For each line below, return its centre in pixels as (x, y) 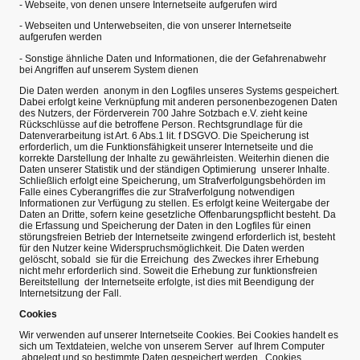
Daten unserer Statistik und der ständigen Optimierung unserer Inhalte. (174, 169)
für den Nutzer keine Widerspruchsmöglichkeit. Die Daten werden (162, 248)
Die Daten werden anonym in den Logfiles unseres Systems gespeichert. (179, 90)
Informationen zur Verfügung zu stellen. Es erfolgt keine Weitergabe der (174, 203)
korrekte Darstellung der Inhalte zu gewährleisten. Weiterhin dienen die (174, 158)
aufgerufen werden (61, 37)
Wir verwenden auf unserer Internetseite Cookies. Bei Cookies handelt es (179, 335)
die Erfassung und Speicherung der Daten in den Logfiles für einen (165, 225)
